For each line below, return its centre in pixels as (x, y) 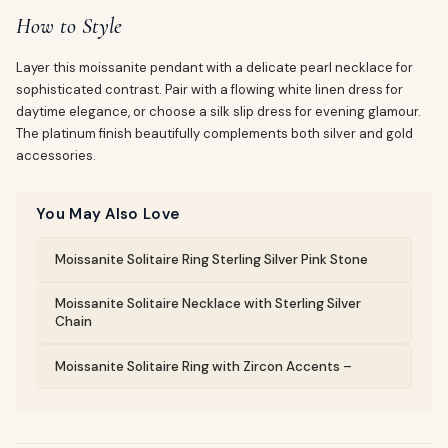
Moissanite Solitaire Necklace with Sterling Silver (208, 303)
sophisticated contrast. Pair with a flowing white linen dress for (209, 89)
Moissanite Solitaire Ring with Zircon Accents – (203, 366)
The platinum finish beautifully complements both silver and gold (214, 133)
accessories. (56, 155)
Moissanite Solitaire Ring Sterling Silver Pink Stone (211, 259)
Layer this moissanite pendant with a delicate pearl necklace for (214, 67)
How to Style (69, 26)
